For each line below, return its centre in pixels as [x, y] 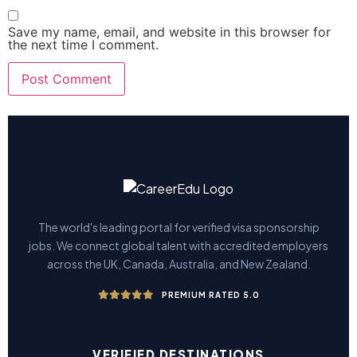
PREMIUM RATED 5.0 [210, 294]
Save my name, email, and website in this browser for [169, 31]
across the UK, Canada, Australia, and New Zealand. [178, 263]
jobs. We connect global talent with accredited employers [178, 245]
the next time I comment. [83, 44]
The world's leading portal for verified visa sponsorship [178, 227]
